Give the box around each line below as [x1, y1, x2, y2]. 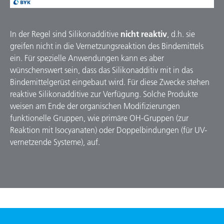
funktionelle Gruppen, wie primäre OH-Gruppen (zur [10, 112, 188, 123]
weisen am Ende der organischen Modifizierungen [10, 100, 180, 111]
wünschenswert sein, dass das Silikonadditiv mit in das [10, 64, 193, 75]
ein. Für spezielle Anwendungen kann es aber [10, 52, 164, 63]
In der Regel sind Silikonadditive [10, 28, 120, 39]
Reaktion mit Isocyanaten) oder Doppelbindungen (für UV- [10, 124, 207, 135]
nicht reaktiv [120, 28, 167, 39]
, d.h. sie [167, 28, 195, 39]
